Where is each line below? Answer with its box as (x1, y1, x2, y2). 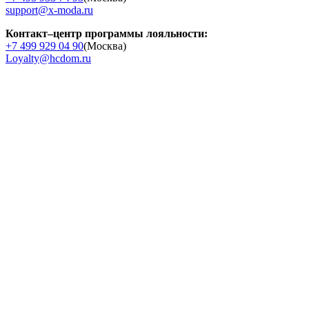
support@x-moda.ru (6, 3, 93, 16)
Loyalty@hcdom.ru (6, 52, 91, 64)
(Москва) (83, 39, 126, 52)
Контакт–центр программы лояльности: (6, 27, 208, 39)
